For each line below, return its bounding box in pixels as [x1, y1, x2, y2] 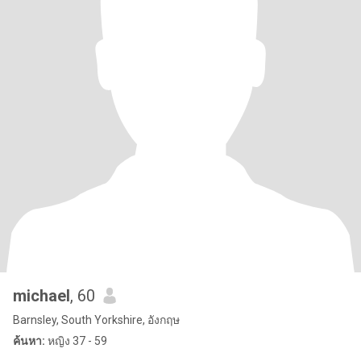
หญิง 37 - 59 [45, 334, 107, 347]
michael [13, 286, 70, 305]
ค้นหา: [13, 334, 45, 347]
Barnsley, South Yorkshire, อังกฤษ [13, 313, 180, 326]
